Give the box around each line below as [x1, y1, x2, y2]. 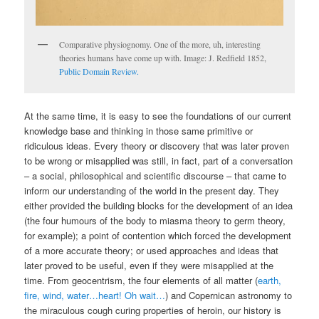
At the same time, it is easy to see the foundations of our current [24, 109, 292, 123]
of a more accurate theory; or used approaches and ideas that [24, 244, 279, 258]
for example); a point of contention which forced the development [24, 229, 292, 243]
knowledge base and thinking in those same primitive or [24, 124, 253, 138]
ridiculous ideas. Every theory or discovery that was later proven [24, 139, 290, 153]
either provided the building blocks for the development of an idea [24, 199, 293, 213]
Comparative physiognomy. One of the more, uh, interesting [59, 38, 261, 50]
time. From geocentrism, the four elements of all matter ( [24, 273, 258, 288]
